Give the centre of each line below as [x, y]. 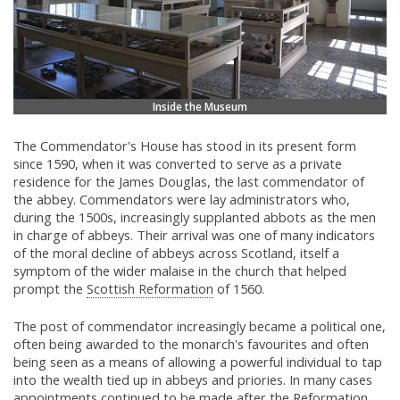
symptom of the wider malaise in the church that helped [180, 271]
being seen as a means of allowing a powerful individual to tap [198, 362]
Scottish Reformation [150, 289]
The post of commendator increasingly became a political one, [200, 326]
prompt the [50, 289]
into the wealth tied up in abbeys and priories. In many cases [193, 380]
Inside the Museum [200, 106]
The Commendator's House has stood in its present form [185, 146]
